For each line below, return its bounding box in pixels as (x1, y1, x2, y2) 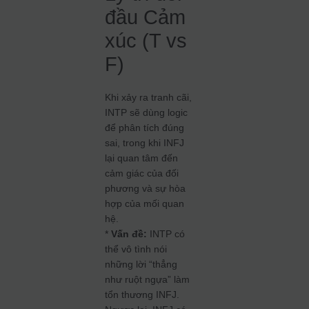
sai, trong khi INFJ (105, 137, 185, 148)
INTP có (147, 228, 186, 239)
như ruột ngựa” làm (105, 274, 190, 285)
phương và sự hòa (105, 183, 186, 194)
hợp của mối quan (105, 198, 185, 209)
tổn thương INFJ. (105, 289, 180, 300)
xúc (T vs (105, 30, 188, 52)
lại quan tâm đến (105, 152, 179, 163)
